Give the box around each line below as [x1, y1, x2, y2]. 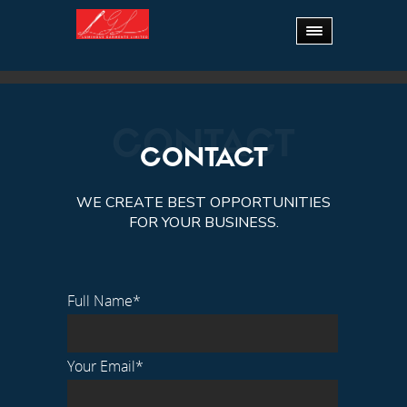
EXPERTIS [128, 33, 279, 65]
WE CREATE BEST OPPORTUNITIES [76, 193, 331, 213]
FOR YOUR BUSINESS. [128, 213, 279, 233]
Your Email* [67, 356, 144, 376]
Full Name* [67, 291, 141, 311]
